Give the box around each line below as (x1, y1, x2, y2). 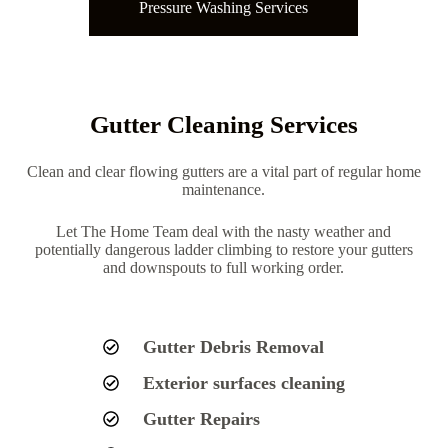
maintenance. (182, 180, 266, 198)
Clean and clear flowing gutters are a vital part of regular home (26, 162, 421, 180)
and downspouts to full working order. (103, 258, 345, 276)
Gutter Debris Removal (142, 336, 324, 357)
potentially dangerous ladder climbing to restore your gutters (34, 240, 413, 258)
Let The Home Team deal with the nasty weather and (56, 222, 392, 240)
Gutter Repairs (142, 408, 260, 429)
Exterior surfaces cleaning (142, 372, 345, 393)
